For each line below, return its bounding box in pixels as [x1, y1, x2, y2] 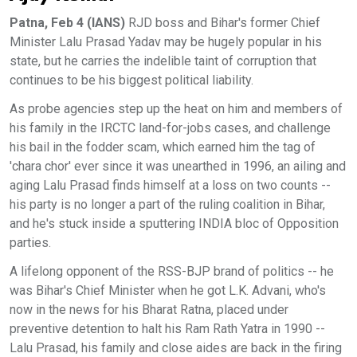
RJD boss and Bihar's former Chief [125, 15, 320, 30]
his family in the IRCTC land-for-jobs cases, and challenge [10, 120, 331, 135]
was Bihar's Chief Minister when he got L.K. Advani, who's [10, 283, 326, 298]
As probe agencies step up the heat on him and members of [10, 101, 343, 116]
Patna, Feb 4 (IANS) [10, 15, 125, 30]
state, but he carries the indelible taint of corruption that [10, 53, 316, 69]
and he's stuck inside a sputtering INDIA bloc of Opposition [10, 216, 339, 231]
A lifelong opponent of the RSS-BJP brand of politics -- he [10, 264, 334, 279]
